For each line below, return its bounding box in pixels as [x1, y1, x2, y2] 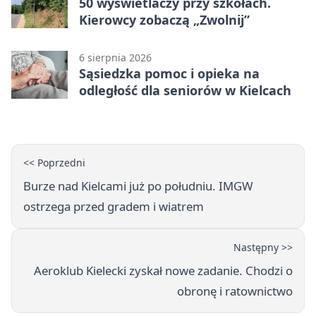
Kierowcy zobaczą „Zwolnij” [79, 11, 250, 29]
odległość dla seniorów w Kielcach [79, 82, 291, 99]
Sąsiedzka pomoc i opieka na [79, 65, 260, 83]
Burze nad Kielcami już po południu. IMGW [23, 178, 253, 195]
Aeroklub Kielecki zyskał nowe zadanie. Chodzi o [34, 262, 293, 279]
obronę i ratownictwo [177, 283, 293, 300]
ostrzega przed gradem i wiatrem [23, 198, 204, 215]
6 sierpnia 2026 [79, 51, 152, 65]
